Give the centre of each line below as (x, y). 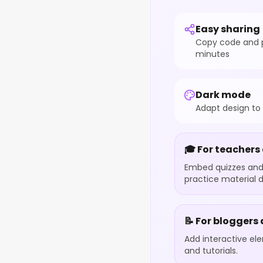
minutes (213, 54)
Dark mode (223, 95)
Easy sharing (228, 29)
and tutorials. (211, 251)
